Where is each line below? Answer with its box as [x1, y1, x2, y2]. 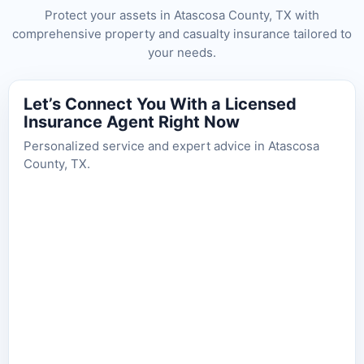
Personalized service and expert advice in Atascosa [24, 138, 319, 154]
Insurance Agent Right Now [24, 112, 240, 132]
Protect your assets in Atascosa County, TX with [45, 7, 319, 24]
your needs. [148, 45, 216, 61]
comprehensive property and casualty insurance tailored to [12, 26, 352, 42]
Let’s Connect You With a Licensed [24, 94, 297, 115]
